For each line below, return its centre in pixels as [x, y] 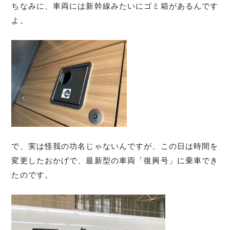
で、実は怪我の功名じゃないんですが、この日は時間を [115, 146]
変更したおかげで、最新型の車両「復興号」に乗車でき [115, 160]
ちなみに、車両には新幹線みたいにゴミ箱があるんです [115, 6]
